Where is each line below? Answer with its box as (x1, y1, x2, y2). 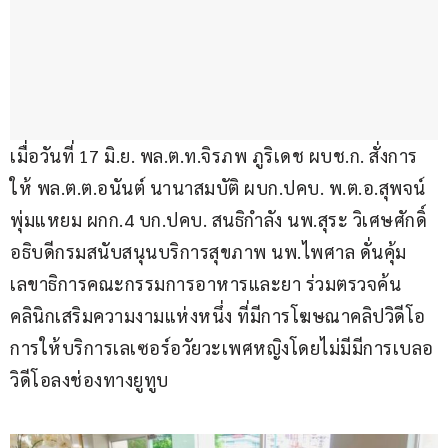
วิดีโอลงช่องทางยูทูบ (10, 368, 169, 392)
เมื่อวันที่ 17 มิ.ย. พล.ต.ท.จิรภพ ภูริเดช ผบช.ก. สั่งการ (10, 144, 418, 168)
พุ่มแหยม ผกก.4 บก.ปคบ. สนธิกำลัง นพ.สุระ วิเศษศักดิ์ (10, 208, 432, 232)
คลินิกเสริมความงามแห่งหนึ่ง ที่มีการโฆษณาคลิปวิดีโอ (10, 304, 426, 328)
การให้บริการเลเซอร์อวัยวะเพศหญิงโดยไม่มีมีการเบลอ (10, 336, 434, 360)
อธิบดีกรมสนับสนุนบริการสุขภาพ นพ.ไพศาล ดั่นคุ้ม (10, 240, 411, 264)
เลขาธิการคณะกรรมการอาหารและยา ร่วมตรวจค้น (10, 272, 401, 296)
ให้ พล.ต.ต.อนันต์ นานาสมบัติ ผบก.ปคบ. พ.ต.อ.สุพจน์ (10, 176, 430, 200)
